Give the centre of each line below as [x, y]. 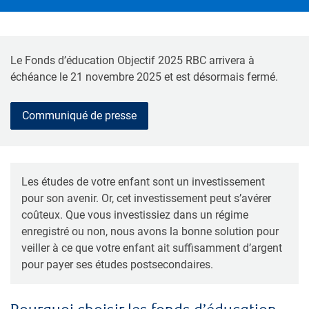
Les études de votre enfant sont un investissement [143, 181]
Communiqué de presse [79, 115]
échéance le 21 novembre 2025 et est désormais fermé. [144, 77]
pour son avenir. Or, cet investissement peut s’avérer [146, 198]
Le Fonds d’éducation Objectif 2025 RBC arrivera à [132, 60]
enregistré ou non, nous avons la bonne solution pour [150, 231]
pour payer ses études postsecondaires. [117, 264]
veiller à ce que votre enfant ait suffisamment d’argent [152, 248]
